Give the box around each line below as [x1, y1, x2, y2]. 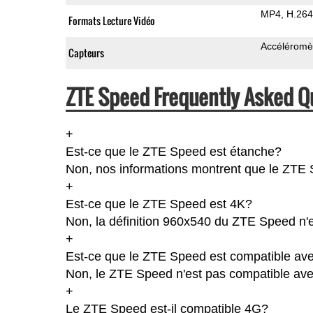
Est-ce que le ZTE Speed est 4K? [65, 196, 252, 211]
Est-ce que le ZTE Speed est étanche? [65, 144, 282, 159]
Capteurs [68, 45, 104, 60]
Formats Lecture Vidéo [68, 13, 155, 28]
